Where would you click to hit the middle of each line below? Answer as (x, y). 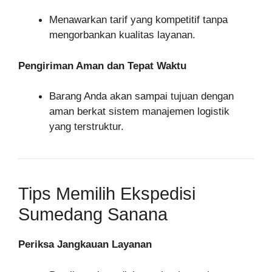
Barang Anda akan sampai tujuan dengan (141, 96)
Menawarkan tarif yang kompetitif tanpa (138, 20)
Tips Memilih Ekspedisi (107, 194)
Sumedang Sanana (93, 214)
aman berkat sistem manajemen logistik (139, 111)
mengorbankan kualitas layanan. (122, 35)
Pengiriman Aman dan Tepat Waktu (102, 66)
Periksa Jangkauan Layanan (85, 244)
